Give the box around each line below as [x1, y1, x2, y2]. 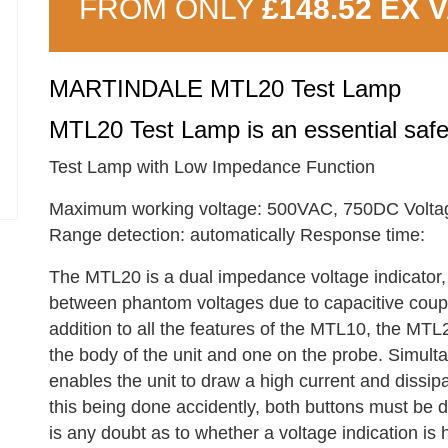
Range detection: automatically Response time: [49, 225, 425, 245]
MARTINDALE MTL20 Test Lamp [49, 75, 408, 102]
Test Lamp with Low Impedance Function [49, 157, 375, 177]
